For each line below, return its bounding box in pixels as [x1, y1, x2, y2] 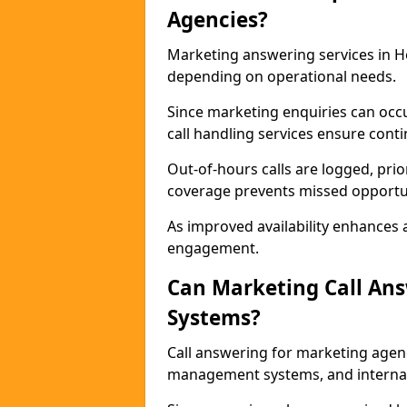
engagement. [167, 238, 259, 258]
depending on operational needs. [167, 66, 396, 86]
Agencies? [167, 5, 268, 34]
